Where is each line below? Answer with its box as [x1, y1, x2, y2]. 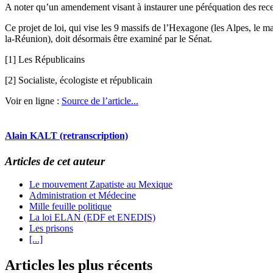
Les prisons [29, 223, 73, 234]
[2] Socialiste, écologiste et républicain [5, 75, 152, 86]
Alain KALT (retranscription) [5, 130, 128, 141]
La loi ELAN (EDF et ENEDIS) [29, 212, 155, 223]
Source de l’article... [62, 96, 138, 107]
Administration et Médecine [29, 190, 136, 201]
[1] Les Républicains [5, 54, 85, 65]
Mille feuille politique [29, 201, 112, 212]
